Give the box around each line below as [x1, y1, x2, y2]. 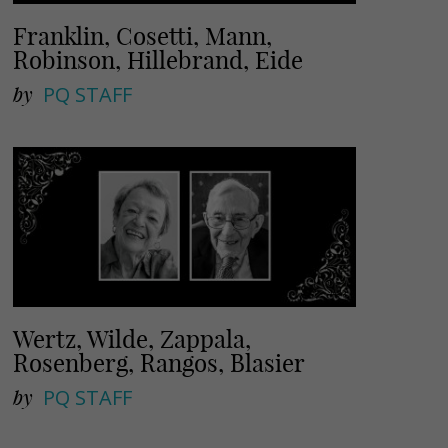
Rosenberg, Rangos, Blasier [13, 347, 306, 378]
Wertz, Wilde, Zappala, [13, 323, 252, 354]
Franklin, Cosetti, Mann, [13, 20, 273, 51]
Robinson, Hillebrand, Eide [13, 44, 304, 75]
